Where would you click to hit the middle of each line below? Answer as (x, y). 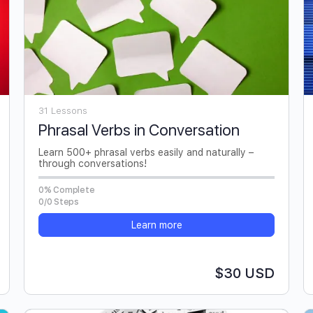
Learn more (156, 225)
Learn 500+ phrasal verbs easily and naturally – (146, 153)
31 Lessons (63, 111)
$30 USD (245, 274)
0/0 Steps (59, 202)
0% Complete (67, 190)
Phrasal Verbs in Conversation (139, 130)
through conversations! (93, 164)
